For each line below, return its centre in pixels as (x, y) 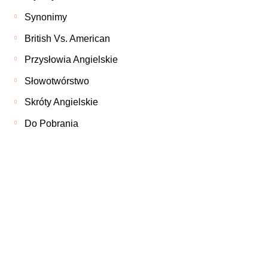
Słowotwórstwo (57, 81)
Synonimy (46, 17)
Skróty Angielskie (62, 102)
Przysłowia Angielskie (71, 60)
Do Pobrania (52, 123)
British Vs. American (68, 38)
